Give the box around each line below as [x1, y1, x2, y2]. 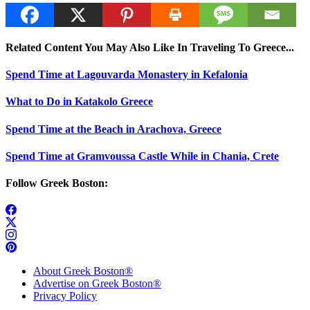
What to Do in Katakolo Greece [6, 95, 153, 108]
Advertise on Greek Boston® [33, 277, 161, 290]
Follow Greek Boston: [6, 177, 108, 190]
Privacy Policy [33, 290, 97, 302]
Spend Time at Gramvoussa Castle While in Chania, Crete [6, 149, 279, 162]
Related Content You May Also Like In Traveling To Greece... [6, 41, 294, 53]
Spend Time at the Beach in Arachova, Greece [6, 122, 221, 135]
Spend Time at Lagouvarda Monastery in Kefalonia [6, 69, 248, 81]
